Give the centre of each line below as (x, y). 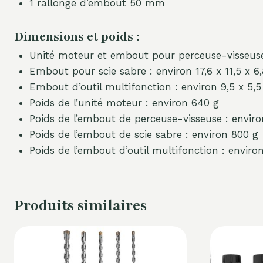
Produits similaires (80, 206)
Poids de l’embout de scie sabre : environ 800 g (144, 134)
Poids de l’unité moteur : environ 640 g (124, 102)
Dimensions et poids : (77, 36)
